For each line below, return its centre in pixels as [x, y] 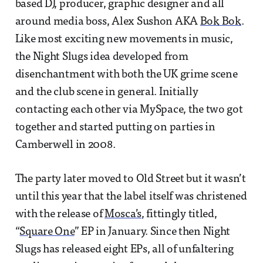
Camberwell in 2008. [65, 145]
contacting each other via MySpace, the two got [129, 110]
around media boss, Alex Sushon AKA [107, 22]
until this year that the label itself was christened [131, 197]
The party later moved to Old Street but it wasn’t [130, 179]
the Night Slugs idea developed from [102, 57]
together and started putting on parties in [115, 127]
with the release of [60, 214]
